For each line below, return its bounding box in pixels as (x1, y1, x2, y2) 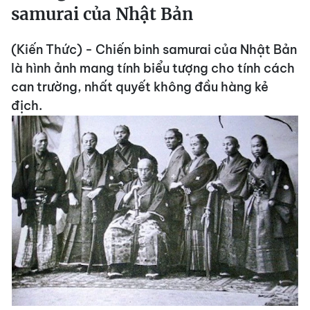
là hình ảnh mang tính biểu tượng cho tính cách (11, 60, 295, 76)
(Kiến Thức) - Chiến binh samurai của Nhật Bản (11, 42, 297, 57)
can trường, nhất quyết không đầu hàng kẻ (11, 79, 268, 95)
